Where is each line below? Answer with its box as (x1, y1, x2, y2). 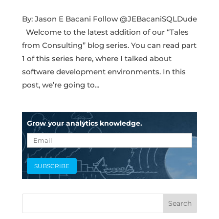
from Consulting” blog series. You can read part (22, 40, 197, 50)
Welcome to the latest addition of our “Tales (22, 27, 189, 37)
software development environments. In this (22, 66, 186, 76)
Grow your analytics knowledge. (26, 118, 142, 128)
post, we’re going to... (22, 80, 99, 89)
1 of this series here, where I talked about (22, 53, 172, 63)
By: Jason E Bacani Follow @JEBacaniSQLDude (22, 14, 197, 23)
